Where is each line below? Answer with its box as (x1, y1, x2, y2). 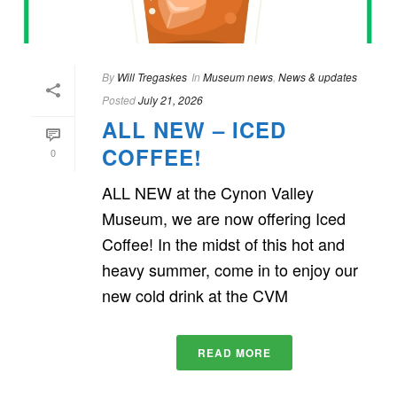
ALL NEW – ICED (102, 114, 286, 145)
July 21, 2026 (138, 92, 203, 108)
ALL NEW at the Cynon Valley (102, 181, 314, 205)
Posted (102, 92, 136, 108)
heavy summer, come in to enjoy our (102, 258, 358, 282)
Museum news (203, 69, 273, 85)
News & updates (278, 69, 357, 85)
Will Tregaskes (117, 69, 187, 85)
